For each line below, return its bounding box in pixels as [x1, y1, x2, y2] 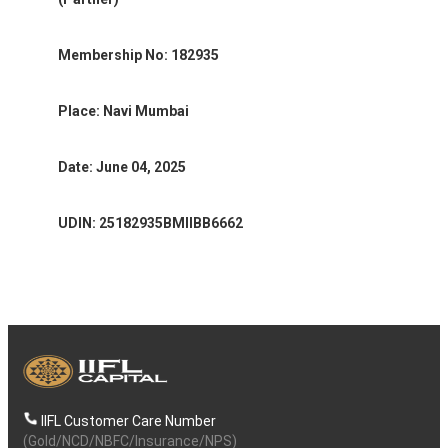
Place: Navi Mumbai [58, 102, 189, 119]
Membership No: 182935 [58, 46, 219, 63]
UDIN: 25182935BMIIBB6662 [58, 214, 243, 231]
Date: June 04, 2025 [58, 158, 186, 175]
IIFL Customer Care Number [41, 412, 216, 429]
